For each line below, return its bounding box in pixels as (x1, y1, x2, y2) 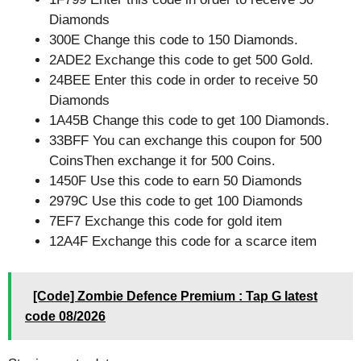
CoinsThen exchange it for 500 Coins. (49, 153, 276, 168)
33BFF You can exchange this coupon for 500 (49, 133, 322, 148)
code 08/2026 (25, 309, 106, 323)
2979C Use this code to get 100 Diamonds (49, 193, 303, 209)
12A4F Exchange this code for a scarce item (49, 234, 317, 249)
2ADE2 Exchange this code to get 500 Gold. (49, 52, 313, 68)
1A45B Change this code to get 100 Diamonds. (49, 113, 330, 128)
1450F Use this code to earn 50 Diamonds (49, 173, 302, 189)
